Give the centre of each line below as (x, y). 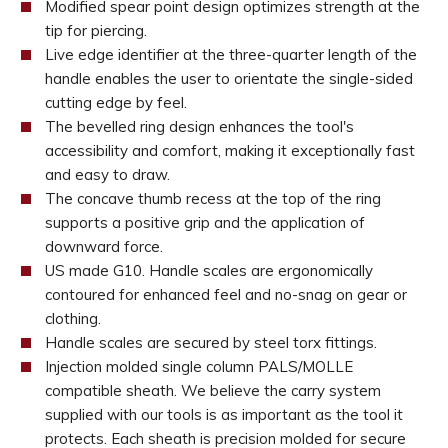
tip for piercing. (95, 30)
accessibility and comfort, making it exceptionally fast (229, 150)
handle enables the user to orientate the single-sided (228, 78)
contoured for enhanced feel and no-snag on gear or (225, 294)
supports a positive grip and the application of (204, 222)
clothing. (72, 318)
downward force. (103, 246)
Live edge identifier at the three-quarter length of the (230, 54)
